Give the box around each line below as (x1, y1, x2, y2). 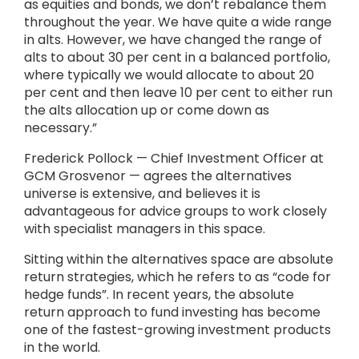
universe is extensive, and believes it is (24, 184, 260, 203)
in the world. (24, 338, 100, 357)
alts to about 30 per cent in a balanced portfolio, (24, 48, 330, 67)
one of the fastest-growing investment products (24, 321, 331, 339)
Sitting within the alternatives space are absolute (24, 250, 333, 268)
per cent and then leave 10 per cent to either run (24, 83, 333, 102)
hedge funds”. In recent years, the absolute (24, 285, 294, 304)
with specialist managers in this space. (24, 220, 265, 238)
